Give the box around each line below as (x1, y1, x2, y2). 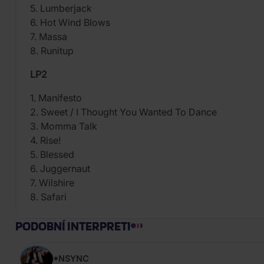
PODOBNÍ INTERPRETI (15, 218, 131, 234)
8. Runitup (30, 45, 74, 57)
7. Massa (30, 31, 67, 43)
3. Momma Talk (30, 120, 97, 133)
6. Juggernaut (30, 163, 90, 175)
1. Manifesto (30, 92, 82, 104)
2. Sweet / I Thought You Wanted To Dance (30, 106, 217, 118)
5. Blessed (30, 148, 74, 161)
